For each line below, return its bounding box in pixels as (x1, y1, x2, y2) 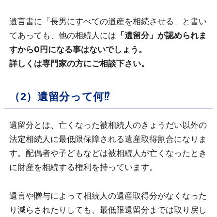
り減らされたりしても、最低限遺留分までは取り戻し (9, 204, 207, 215)
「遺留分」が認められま (116, 30, 207, 40)
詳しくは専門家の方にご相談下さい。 (9, 58, 149, 68)
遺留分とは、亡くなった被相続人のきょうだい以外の (9, 120, 207, 130)
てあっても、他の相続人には (9, 30, 116, 40)
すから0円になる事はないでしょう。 (9, 44, 147, 54)
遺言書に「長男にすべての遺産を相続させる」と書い (9, 16, 207, 26)
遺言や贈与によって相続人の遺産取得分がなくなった (9, 190, 207, 201)
